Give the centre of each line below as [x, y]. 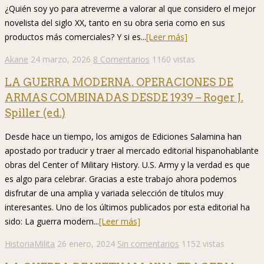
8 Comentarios [121, 59]
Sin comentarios [148, 244]
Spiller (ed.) [35, 113]
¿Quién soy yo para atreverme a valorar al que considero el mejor [130, 8]
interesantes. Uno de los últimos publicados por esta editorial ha [127, 207]
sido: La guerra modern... [52, 222]
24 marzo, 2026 [61, 59]
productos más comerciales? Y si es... [75, 37]
